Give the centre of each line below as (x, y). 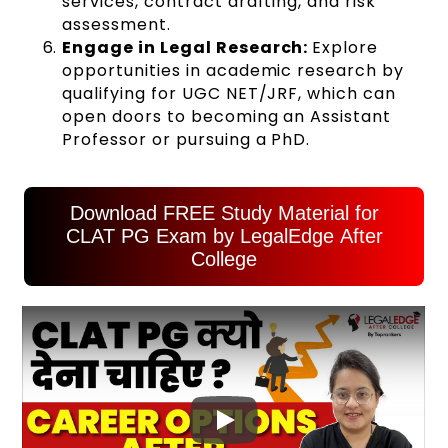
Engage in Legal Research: (187, 48)
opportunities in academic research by (233, 71)
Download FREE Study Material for (224, 213)
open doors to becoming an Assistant (226, 117)
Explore (345, 48)
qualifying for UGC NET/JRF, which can (229, 94)
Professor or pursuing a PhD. (186, 140)
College (224, 259)
